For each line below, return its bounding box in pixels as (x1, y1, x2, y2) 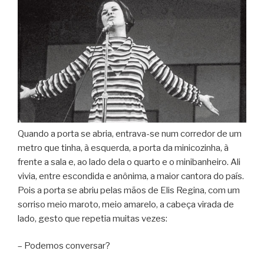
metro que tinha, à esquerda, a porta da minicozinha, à (18, 142, 229, 153)
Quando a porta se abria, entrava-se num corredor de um (18, 128, 242, 139)
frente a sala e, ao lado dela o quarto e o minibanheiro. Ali (18, 156, 240, 167)
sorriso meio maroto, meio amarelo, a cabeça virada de (18, 199, 234, 210)
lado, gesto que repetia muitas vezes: (18, 213, 167, 224)
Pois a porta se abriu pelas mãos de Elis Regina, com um (18, 184, 240, 196)
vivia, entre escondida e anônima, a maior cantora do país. (18, 170, 244, 181)
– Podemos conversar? (18, 240, 110, 252)
